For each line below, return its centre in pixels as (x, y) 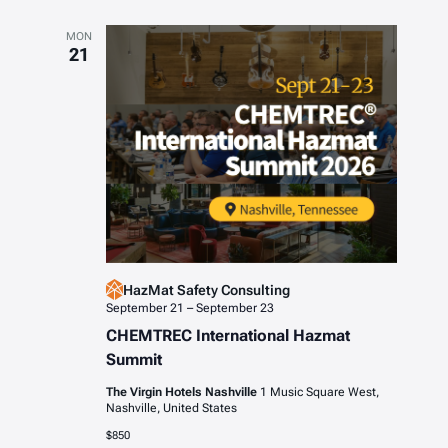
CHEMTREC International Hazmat (227, 336)
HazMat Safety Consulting (206, 289)
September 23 (234, 308)
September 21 (144, 308)
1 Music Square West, (319, 392)
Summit (133, 360)
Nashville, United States (171, 408)
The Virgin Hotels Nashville (182, 392)
